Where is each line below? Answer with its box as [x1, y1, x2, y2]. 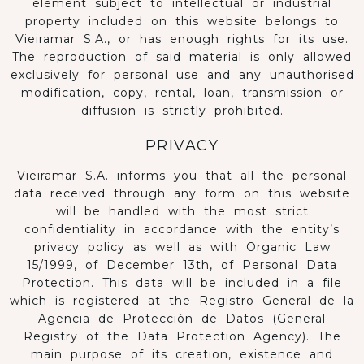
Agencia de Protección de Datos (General [38, 311, 326, 326]
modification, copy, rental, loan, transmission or [20, 85, 344, 100]
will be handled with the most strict [55, 204, 309, 219]
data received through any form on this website [14, 186, 350, 201]
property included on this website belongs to [25, 14, 339, 28]
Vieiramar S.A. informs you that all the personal [17, 168, 347, 183]
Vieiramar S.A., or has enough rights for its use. [15, 32, 349, 46]
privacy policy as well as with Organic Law [33, 240, 331, 254]
